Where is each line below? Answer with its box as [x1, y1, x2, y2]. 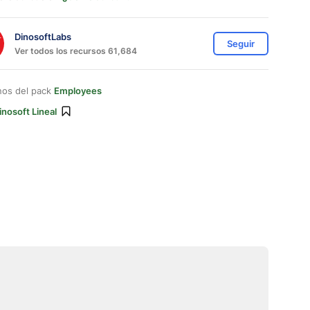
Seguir [227, 38, 255, 49]
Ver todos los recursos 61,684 [15, 45, 137, 56]
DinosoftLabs [15, 30, 71, 42]
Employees [54, 85, 102, 96]
